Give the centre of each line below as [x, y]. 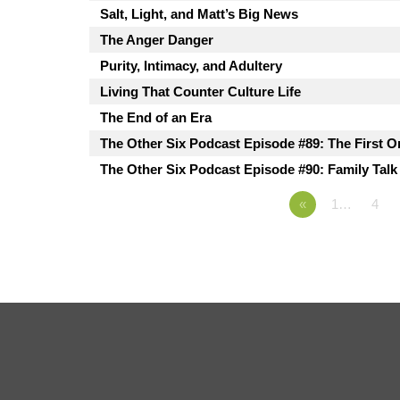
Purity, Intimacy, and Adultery [191, 66]
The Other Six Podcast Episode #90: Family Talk [249, 170]
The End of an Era [156, 118]
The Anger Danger [157, 40]
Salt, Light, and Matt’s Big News [199, 14]
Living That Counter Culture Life [200, 92]
